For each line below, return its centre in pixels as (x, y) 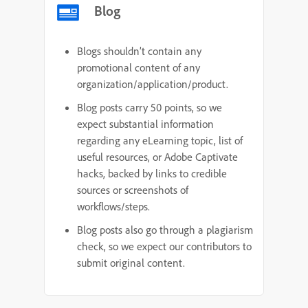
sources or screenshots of (133, 190)
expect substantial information (145, 124)
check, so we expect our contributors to (164, 246)
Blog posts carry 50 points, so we (150, 107)
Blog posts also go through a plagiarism (165, 230)
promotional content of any (139, 67)
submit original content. (131, 263)
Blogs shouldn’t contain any (139, 51)
